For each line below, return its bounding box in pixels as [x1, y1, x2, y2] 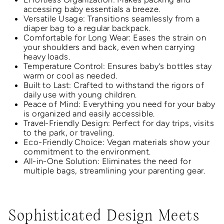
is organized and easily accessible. [23, 108, 155, 119]
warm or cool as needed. [23, 70, 117, 81]
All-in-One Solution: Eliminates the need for [23, 156, 191, 166]
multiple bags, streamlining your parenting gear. [23, 165, 205, 176]
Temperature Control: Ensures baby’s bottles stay [23, 61, 212, 71]
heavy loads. [23, 51, 70, 62]
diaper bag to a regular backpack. [23, 23, 150, 33]
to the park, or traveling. [23, 127, 114, 138]
